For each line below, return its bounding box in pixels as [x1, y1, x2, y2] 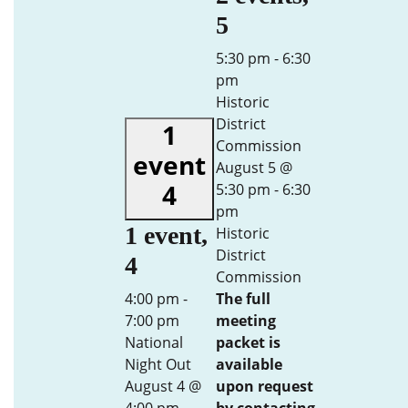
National [125, 332, 183, 352]
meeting [216, 311, 276, 331]
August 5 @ [216, 158, 292, 178]
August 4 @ [125, 376, 201, 396]
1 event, [125, 221, 208, 250]
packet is [216, 332, 280, 352]
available [216, 354, 282, 374]
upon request [216, 376, 313, 396]
